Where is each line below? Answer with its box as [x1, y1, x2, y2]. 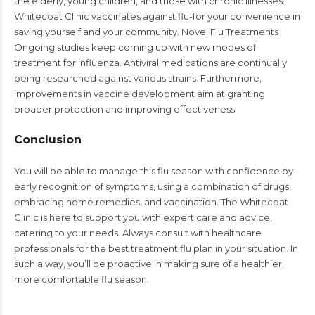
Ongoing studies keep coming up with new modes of [14, 41, 256, 53]
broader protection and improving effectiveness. [14, 103, 239, 115]
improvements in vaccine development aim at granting [14, 88, 265, 99]
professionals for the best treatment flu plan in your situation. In [14, 243, 298, 254]
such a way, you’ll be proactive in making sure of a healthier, [14, 258, 284, 269]
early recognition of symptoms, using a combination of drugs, [14, 181, 291, 192]
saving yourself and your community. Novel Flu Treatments [14, 26, 278, 37]
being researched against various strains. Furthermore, [14, 72, 262, 84]
